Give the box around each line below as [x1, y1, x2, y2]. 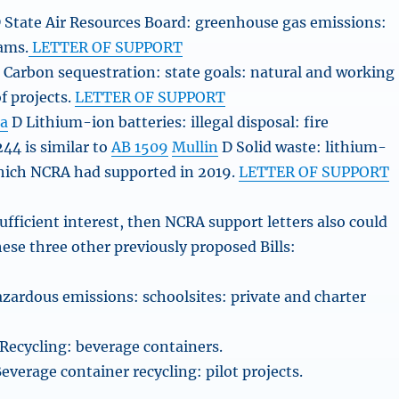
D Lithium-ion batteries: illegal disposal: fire [8, 113, 330, 131]
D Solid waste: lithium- [218, 138, 387, 156]
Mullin [172, 138, 219, 156]
